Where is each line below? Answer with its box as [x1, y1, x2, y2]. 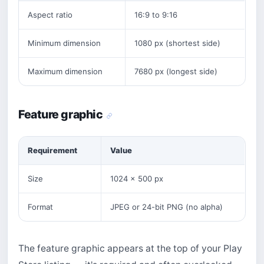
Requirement [27, 146, 77, 156]
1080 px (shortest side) [134, 38, 220, 48]
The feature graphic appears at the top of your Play [18, 243, 243, 255]
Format [27, 202, 53, 212]
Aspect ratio [27, 9, 72, 19]
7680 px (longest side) [134, 66, 217, 76]
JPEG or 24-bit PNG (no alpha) [110, 202, 223, 212]
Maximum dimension [27, 66, 103, 76]
